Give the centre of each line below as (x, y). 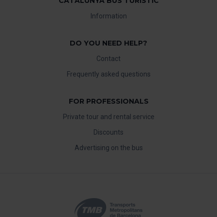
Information (108, 16)
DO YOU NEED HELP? (108, 43)
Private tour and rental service (108, 117)
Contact (108, 59)
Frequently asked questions (108, 74)
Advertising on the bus (108, 148)
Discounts (108, 132)
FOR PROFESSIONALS (108, 101)
